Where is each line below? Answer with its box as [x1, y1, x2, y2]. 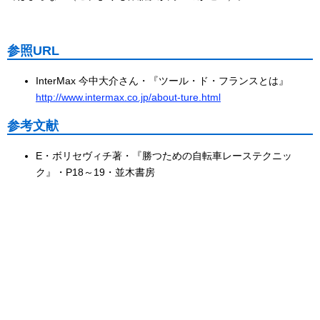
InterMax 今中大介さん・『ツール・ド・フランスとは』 [36, 74, 289, 86]
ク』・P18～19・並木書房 [36, 166, 155, 178]
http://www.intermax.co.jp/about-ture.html [36, 91, 221, 103]
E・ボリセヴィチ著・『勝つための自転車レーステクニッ [36, 149, 292, 161]
